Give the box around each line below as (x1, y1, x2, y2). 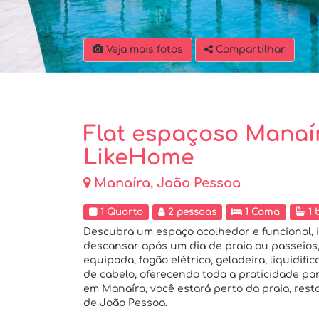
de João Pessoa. (83, 298, 167, 308)
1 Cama (242, 206, 281, 217)
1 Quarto (98, 206, 144, 217)
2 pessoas (165, 206, 217, 217)
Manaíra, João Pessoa (94, 176, 241, 190)
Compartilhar (216, 44, 286, 55)
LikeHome (83, 146, 194, 169)
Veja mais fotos (103, 44, 183, 55)
